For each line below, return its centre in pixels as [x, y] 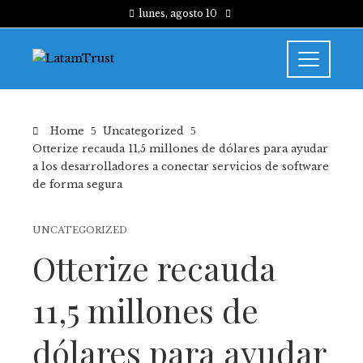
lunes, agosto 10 [177, 13]
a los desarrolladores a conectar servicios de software [181, 167]
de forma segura [77, 184]
